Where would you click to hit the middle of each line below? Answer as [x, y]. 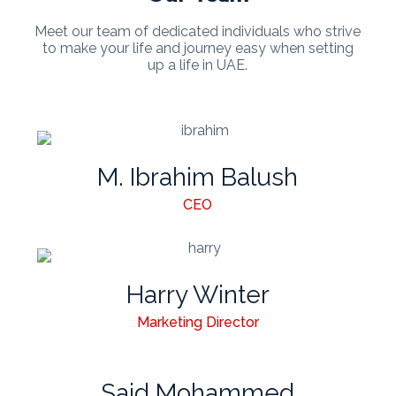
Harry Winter [198, 294]
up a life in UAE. [198, 65]
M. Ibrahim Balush [198, 177]
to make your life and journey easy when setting [198, 48]
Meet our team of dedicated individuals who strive [198, 31]
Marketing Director [198, 322]
